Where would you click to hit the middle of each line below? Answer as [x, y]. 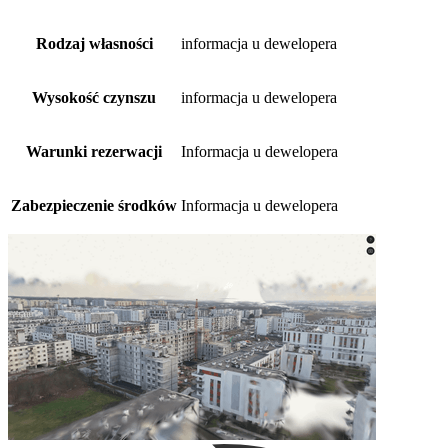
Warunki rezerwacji [94, 151]
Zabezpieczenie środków [94, 205]
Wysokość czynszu [94, 97]
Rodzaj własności [94, 43]
